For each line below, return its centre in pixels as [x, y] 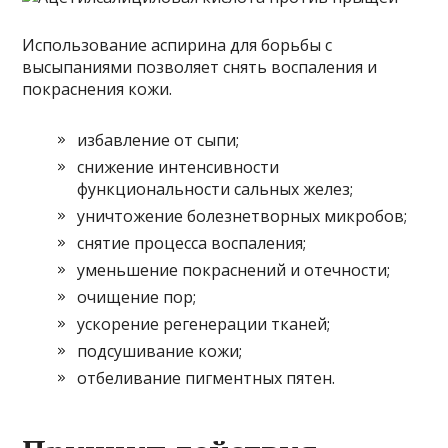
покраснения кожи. [97, 89]
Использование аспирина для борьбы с [177, 45]
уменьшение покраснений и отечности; [234, 270]
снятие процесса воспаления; [192, 243]
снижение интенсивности [178, 167]
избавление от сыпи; [158, 140]
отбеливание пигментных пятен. [206, 378]
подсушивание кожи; [160, 351]
